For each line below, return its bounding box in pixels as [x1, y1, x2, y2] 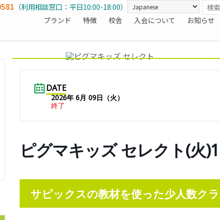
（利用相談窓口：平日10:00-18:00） [14, 1, 127, 12]
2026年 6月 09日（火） [51, 92, 124, 102]
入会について [134, 15, 175, 25]
